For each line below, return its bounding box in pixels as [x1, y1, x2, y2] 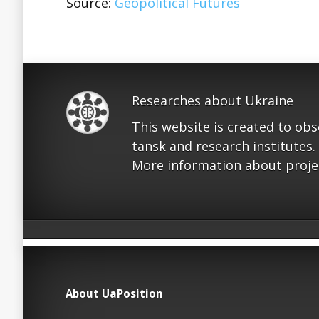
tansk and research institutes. [132, 137, 315, 155]
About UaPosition [66, 287, 163, 300]
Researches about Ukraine [132, 92, 293, 109]
